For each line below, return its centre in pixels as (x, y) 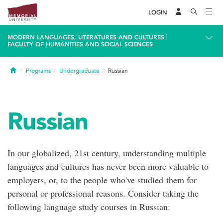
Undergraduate (79, 71)
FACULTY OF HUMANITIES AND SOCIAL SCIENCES (80, 44)
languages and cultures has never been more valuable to (108, 166)
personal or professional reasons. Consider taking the (103, 193)
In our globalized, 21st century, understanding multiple (107, 153)
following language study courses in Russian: (90, 207)
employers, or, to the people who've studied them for (102, 180)
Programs (38, 71)
